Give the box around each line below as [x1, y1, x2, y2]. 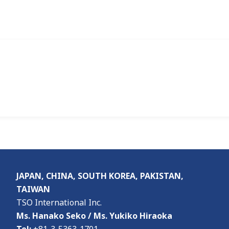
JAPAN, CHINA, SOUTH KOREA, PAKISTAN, [16, 170, 184, 182]
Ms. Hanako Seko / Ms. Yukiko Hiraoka [16, 210, 174, 222]
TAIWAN [16, 183, 50, 196]
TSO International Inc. [16, 196, 102, 209]
